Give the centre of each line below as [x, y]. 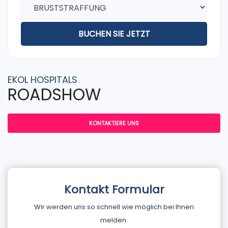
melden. [114, 220]
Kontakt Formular [114, 190]
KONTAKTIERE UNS [114, 123]
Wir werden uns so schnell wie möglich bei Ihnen [114, 207]
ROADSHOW [54, 94]
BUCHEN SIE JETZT [114, 34]
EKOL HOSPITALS [42, 80]
